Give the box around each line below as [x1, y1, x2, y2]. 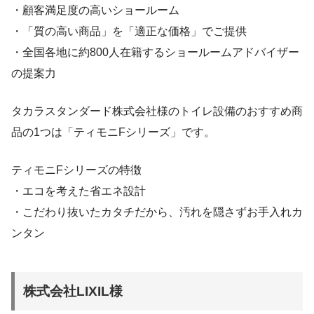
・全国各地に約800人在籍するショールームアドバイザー [11, 46, 299, 59]
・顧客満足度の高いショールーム [11, 4, 179, 17]
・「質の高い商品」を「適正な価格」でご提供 [11, 25, 247, 38]
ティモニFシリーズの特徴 [11, 164, 142, 177]
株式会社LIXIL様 [23, 283, 123, 299]
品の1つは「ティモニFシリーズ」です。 [11, 126, 215, 139]
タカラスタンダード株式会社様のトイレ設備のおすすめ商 [11, 105, 303, 118]
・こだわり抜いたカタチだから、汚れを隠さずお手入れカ [11, 206, 303, 219]
